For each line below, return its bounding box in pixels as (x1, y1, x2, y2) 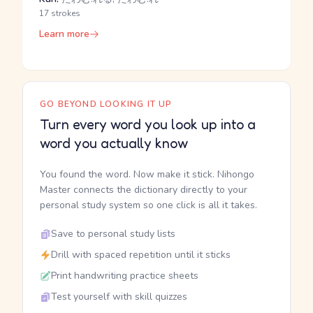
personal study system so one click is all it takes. (40, 198, 257, 212)
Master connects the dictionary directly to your (40, 183, 247, 196)
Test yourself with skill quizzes (51, 290, 187, 303)
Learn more (39, 27, 89, 41)
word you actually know (40, 135, 188, 152)
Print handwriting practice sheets (51, 269, 198, 282)
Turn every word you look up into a (40, 116, 256, 133)
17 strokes (39, 8, 80, 19)
